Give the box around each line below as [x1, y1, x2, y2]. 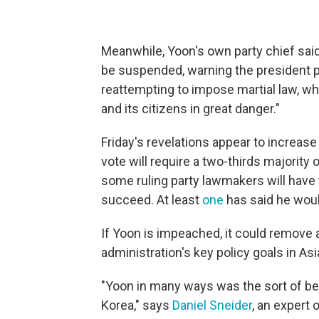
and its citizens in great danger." [101, 101, 280, 116]
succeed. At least [101, 192, 202, 207]
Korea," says [101, 298, 172, 313]
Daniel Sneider [172, 298, 252, 313]
